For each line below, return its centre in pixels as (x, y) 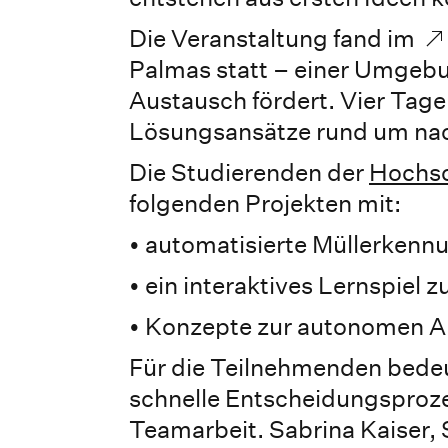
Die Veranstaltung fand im (274, 37)
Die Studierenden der (249, 171)
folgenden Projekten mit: (265, 202)
